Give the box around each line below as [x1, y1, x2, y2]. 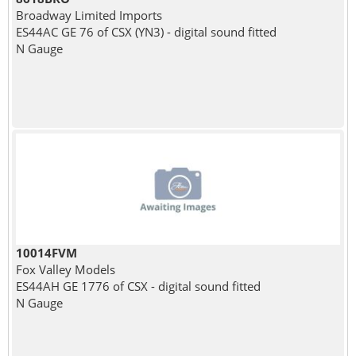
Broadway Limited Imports [15, 6, 162, 23]
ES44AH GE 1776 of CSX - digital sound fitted [15, 277, 261, 294]
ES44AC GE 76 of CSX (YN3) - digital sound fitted [15, 23, 277, 40]
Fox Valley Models [15, 261, 115, 277]
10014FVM [15, 244, 77, 261]
